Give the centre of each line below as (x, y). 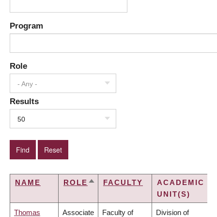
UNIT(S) (174, 194)
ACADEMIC (181, 183)
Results (24, 101)
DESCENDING (117, 195)
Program (26, 26)
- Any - (27, 84)
